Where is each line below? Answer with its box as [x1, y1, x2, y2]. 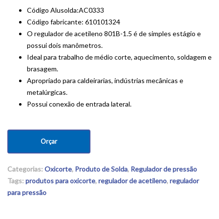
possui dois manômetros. [27, 41, 103, 49]
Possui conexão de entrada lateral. [27, 100, 131, 108]
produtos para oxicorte [25, 176, 95, 185]
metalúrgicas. [27, 88, 67, 96]
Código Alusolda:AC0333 [27, 6, 104, 14]
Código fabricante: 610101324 [27, 18, 120, 26]
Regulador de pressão [131, 165, 197, 173]
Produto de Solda [75, 165, 128, 173]
